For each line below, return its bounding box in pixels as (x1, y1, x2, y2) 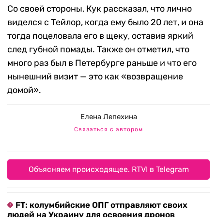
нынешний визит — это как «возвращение (7, 71, 183, 82)
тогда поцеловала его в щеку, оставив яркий (7, 31, 193, 42)
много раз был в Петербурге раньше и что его (7, 58, 197, 69)
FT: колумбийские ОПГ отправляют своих (15, 200, 187, 210)
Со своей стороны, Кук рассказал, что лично (7, 3, 192, 15)
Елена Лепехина (80, 112, 137, 122)
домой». (7, 85, 41, 96)
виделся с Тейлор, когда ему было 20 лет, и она (7, 17, 203, 28)
